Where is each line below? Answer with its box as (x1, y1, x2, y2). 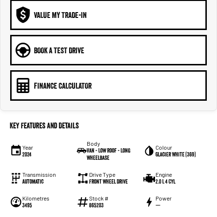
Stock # (89, 195, 108, 202)
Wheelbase (86, 154, 109, 162)
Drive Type (89, 171, 115, 178)
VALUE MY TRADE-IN (34, 10, 87, 20)
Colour (155, 143, 172, 151)
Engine (155, 171, 172, 178)
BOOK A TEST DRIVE (34, 45, 84, 55)
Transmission (22, 171, 56, 178)
